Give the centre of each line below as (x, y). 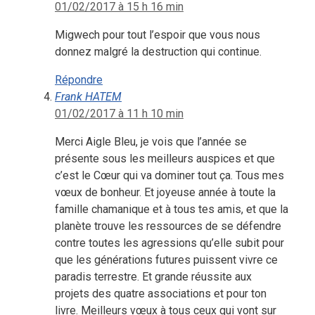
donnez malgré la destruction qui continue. (158, 51)
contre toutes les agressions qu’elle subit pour (169, 243)
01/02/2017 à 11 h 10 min (119, 113)
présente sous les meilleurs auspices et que (165, 158)
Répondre (79, 79)
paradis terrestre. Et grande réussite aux (153, 276)
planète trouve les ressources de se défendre (168, 226)
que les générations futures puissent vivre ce (166, 259)
